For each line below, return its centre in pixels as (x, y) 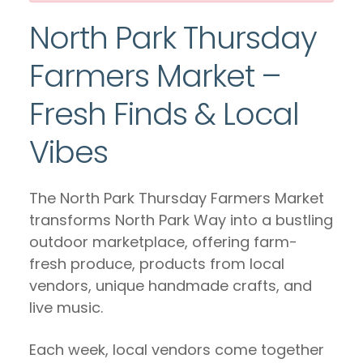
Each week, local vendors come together (177, 350)
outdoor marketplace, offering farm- (163, 242)
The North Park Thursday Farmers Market (177, 198)
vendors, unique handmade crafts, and (171, 286)
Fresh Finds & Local (164, 114)
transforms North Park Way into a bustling (181, 220)
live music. (66, 307)
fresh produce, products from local (157, 264)
